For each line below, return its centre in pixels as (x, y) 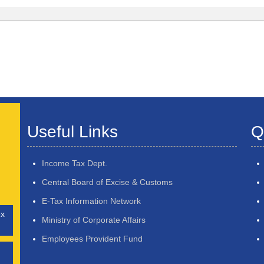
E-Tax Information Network (91, 201)
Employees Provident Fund (92, 239)
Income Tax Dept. (75, 163)
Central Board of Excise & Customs (107, 182)
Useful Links (72, 132)
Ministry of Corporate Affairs (94, 220)
